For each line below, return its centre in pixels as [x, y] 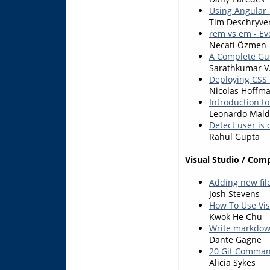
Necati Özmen [237, 45]
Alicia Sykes [232, 262]
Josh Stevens [234, 193]
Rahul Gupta [234, 136]
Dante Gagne [235, 239]
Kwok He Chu [235, 216]
